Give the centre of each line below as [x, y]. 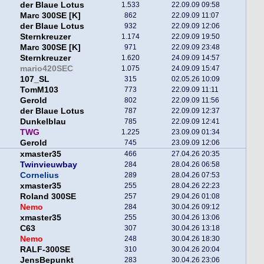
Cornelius [39, 175]
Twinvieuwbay [49, 164]
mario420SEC [47, 68]
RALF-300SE [45, 249]
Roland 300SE [48, 196]
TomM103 [39, 90]
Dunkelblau [43, 121]
